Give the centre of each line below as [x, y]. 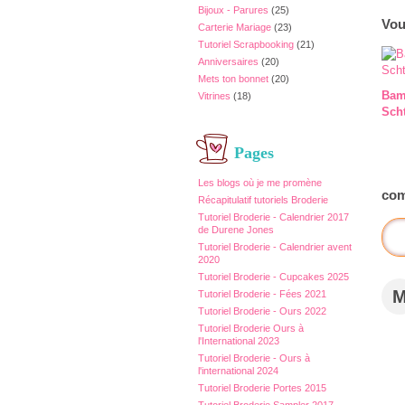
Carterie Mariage [235, 27]
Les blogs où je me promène [260, 183]
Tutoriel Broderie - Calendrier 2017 [273, 217]
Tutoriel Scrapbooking [246, 44]
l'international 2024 [238, 371]
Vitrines [214, 96]
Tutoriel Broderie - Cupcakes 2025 [273, 277]
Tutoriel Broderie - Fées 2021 [262, 294]
